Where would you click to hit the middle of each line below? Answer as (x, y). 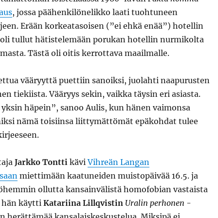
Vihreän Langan (118, 162)
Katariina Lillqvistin (83, 203)
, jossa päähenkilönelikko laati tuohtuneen (95, 12)
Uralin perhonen (154, 203)
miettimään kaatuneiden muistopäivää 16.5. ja (108, 176)
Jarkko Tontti (41, 162)
